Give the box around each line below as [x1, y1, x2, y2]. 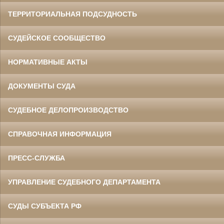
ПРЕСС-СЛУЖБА [8, 153, 65, 162]
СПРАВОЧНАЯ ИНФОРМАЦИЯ [8, 129, 111, 138]
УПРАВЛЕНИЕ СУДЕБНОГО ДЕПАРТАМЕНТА [8, 177, 160, 186]
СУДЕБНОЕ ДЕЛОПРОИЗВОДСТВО [8, 105, 128, 114]
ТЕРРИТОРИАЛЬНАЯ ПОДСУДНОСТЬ [8, 9, 137, 18]
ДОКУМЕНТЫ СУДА [8, 81, 75, 90]
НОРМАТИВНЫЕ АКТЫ [8, 57, 87, 66]
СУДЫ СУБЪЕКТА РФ [8, 201, 81, 210]
